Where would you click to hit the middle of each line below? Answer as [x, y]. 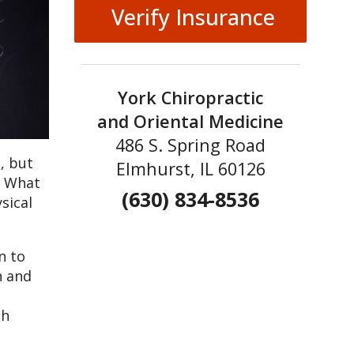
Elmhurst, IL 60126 [190, 168]
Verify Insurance [191, 17]
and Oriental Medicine [191, 121]
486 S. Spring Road [191, 145]
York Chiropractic [191, 97]
